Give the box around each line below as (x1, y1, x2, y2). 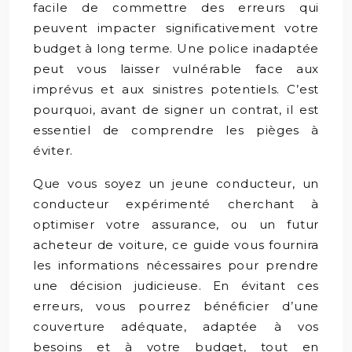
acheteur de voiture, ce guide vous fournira (33, 236, 319, 252)
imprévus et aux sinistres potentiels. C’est (33, 81, 319, 97)
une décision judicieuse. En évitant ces (33, 277, 319, 293)
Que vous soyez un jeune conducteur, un (33, 175, 319, 191)
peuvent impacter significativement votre (33, 20, 319, 35)
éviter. (33, 142, 73, 158)
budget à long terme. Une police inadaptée (33, 40, 319, 56)
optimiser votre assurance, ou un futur (33, 216, 319, 232)
